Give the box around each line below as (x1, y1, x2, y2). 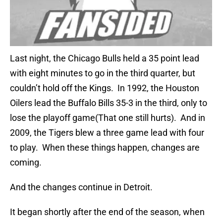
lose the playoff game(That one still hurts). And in (10, 112, 205, 123)
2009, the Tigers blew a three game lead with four (10, 127, 204, 138)
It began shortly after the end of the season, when (10, 207, 205, 218)
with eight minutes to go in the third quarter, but (10, 68, 195, 79)
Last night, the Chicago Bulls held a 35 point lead (10, 53, 199, 64)
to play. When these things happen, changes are (10, 142, 200, 153)
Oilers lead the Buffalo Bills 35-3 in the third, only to (10, 98, 207, 109)
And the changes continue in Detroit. (10, 182, 153, 193)
